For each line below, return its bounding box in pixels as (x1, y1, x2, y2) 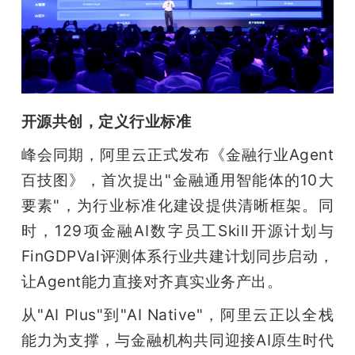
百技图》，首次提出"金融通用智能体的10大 (21, 170, 334, 189)
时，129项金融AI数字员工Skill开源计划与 (21, 220, 334, 240)
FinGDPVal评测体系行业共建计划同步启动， (21, 246, 334, 265)
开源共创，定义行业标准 (21, 111, 192, 131)
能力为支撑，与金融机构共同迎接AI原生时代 (21, 330, 334, 349)
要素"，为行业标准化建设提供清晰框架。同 (21, 195, 334, 215)
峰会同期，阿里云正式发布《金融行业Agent (21, 144, 334, 164)
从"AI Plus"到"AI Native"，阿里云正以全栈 (21, 304, 334, 324)
